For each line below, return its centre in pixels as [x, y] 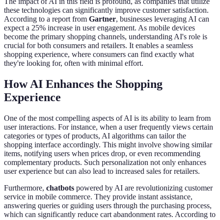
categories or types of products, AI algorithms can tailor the [95, 136]
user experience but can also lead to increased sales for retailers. [102, 171]
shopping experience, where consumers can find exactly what [99, 55]
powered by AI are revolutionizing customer [143, 188]
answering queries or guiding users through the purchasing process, [108, 206]
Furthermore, [25, 188]
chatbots [60, 188]
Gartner [102, 19]
